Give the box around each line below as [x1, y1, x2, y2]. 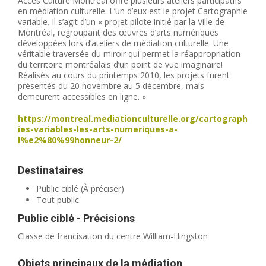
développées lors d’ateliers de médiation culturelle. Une [18, 37, 229, 49]
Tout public [36, 194, 80, 206]
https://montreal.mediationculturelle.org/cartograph [18, 113, 248, 125]
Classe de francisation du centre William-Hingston [18, 230, 208, 242]
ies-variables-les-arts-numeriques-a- [18, 123, 178, 135]
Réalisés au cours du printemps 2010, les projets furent [18, 69, 230, 81]
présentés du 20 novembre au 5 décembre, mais [18, 80, 205, 92]
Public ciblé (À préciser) [36, 183, 125, 195]
